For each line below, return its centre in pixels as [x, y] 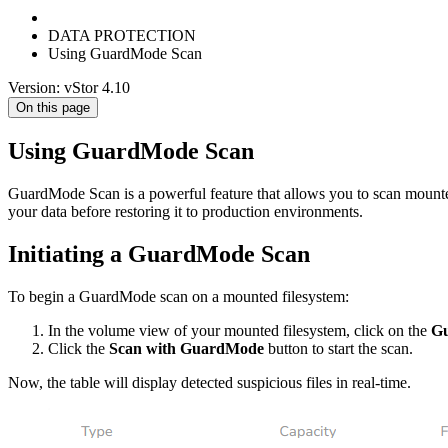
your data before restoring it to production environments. [185, 211]
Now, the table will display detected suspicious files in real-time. [209, 382]
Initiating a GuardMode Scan [159, 253]
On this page [53, 107]
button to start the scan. [338, 348]
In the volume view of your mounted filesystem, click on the [239, 330]
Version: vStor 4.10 [69, 87]
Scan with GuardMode [186, 348]
